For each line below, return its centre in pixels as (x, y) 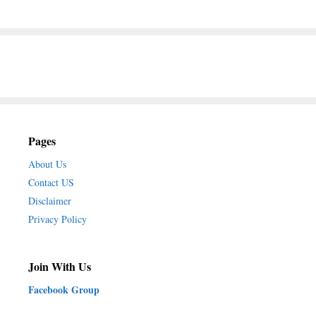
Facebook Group (64, 290)
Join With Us (60, 267)
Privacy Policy (57, 219)
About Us (47, 164)
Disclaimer (50, 201)
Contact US (51, 183)
